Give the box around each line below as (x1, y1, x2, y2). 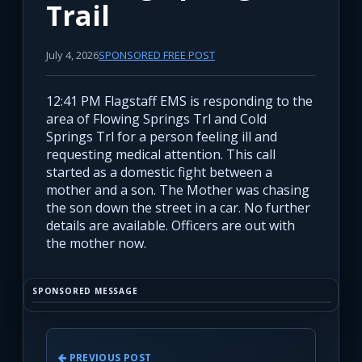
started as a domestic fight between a (46, 163, 272, 182)
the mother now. (46, 234, 146, 253)
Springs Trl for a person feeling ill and (46, 128, 277, 146)
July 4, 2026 (46, 48, 99, 63)
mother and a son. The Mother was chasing (46, 181, 309, 200)
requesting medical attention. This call (46, 145, 276, 164)
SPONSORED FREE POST (99, 48, 215, 63)
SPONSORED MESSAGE (32, 285, 138, 297)
